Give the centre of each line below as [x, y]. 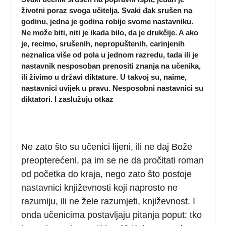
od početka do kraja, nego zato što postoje [107, 174]
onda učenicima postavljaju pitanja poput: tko [112, 215]
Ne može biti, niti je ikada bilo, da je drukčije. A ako [110, 32]
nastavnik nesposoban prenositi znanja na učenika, [111, 66]
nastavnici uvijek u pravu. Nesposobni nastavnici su [112, 88]
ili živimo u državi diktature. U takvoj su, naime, [104, 77]
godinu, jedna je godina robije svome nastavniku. [107, 21]
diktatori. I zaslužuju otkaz [68, 99]
